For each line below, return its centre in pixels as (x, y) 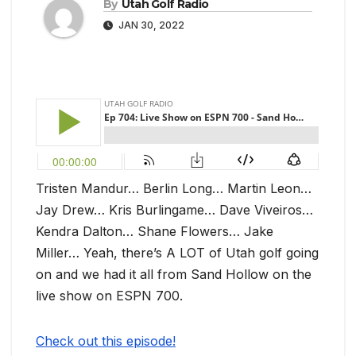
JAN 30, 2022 (150, 25)
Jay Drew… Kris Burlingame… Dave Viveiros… (174, 210)
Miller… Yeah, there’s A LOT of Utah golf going (177, 253)
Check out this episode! (106, 341)
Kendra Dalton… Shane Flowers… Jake (155, 232)
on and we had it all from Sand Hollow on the (174, 275)
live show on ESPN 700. (111, 296)
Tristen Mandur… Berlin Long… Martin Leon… (174, 189)
